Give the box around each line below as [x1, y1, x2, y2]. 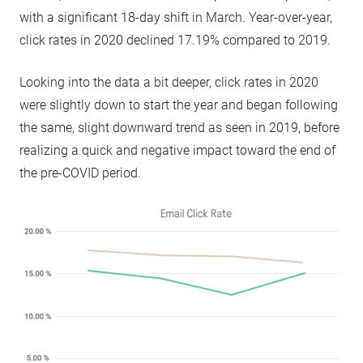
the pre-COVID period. [19, 164, 141, 181]
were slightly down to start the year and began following [19, 96, 338, 113]
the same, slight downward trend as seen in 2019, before [19, 119, 340, 135]
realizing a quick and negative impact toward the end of [19, 142, 335, 158]
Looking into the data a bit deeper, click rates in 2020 [19, 74, 318, 90]
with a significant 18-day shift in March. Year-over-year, [19, 9, 332, 25]
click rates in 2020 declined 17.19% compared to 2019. [19, 32, 331, 48]
